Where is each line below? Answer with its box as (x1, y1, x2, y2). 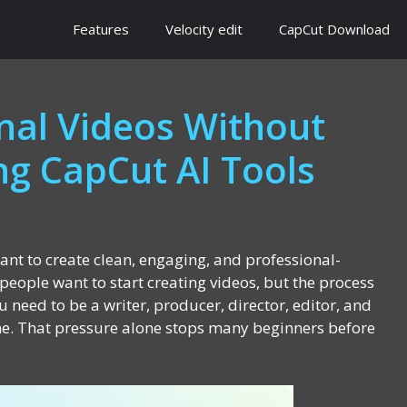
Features (73, 20, 129, 38)
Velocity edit (165, 20, 243, 38)
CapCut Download (279, 20, 390, 38)
